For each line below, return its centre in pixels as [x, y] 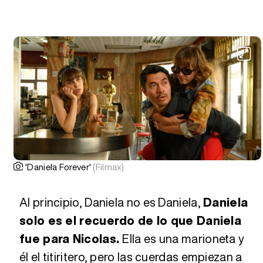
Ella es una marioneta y [183, 238]
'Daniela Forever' [59, 166]
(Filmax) [108, 166]
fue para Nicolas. [71, 238]
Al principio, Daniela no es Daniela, [112, 202]
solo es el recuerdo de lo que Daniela [131, 220]
